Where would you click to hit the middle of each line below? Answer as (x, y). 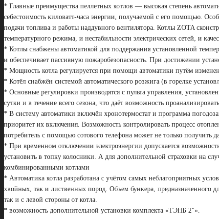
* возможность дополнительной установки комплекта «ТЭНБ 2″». (102, 211)
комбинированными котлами (47, 168)
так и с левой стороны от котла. (51, 200)
